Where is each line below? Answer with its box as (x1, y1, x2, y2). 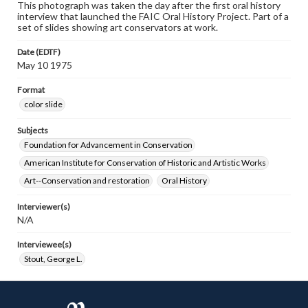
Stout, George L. (24, 254, 82, 264)
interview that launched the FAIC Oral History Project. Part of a (17, 10, 289, 22)
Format (17, 85, 45, 95)
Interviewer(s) (17, 201, 70, 212)
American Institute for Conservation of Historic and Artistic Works (24, 157, 266, 168)
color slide (24, 99, 63, 109)
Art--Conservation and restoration (24, 175, 150, 186)
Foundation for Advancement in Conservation (24, 140, 192, 150)
